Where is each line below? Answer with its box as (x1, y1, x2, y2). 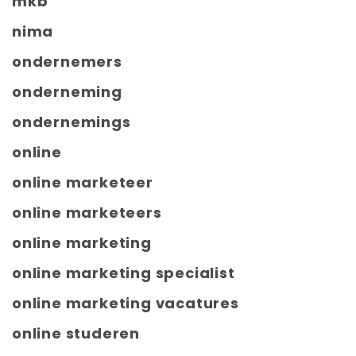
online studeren (12, 323, 140, 344)
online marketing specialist (12, 263, 235, 284)
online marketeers (12, 203, 162, 223)
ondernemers (12, 52, 122, 72)
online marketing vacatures (12, 293, 239, 314)
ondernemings (12, 112, 131, 133)
